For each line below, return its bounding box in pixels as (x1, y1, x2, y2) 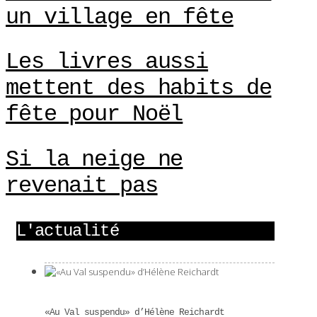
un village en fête (6, 4, 234, 30)
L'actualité (16, 221, 119, 241)
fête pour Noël (6, 101, 183, 128)
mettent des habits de (6, 75, 272, 102)
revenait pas (6, 172, 158, 199)
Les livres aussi (6, 49, 209, 76)
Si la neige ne (6, 146, 183, 173)
